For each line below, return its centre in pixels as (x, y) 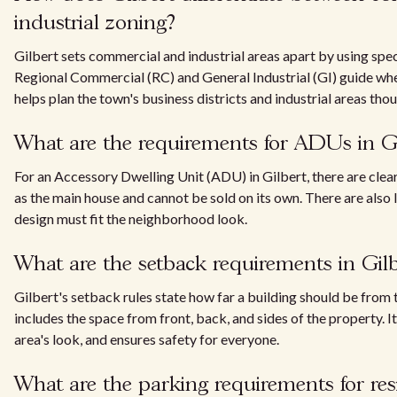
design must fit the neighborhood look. (131, 218)
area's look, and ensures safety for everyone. (147, 339)
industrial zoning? (95, 23)
